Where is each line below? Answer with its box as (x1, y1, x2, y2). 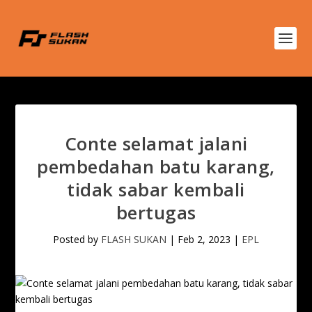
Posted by (53, 233, 101, 246)
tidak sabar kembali (67, 177, 245, 202)
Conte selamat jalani (64, 131, 248, 156)
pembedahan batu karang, (37, 154, 275, 179)
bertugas (116, 200, 196, 225)
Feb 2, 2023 (178, 233, 231, 246)
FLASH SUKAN (101, 233, 166, 246)
